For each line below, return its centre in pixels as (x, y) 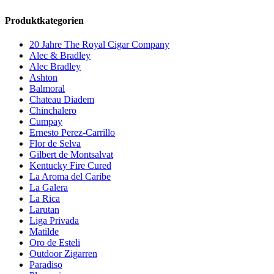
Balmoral (47, 89)
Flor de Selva (55, 144)
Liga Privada (54, 221)
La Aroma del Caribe (70, 177)
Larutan (44, 210)
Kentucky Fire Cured (70, 166)
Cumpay (46, 122)
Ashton (43, 78)
